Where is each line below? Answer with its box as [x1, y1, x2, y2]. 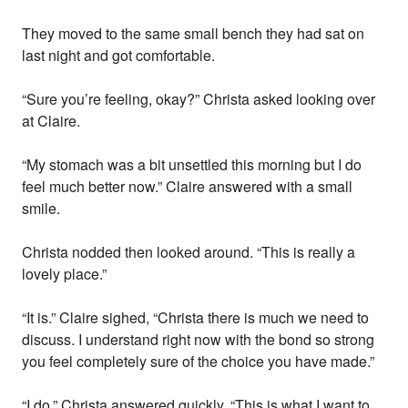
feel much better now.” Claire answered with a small [22, 176, 353, 198]
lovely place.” [22, 263, 107, 285]
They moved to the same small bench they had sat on [22, 23, 365, 45]
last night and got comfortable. [22, 45, 216, 66]
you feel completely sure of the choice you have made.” [22, 351, 375, 372]
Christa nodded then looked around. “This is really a [22, 241, 356, 263]
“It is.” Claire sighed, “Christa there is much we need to [22, 307, 370, 329]
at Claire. [22, 110, 81, 132]
